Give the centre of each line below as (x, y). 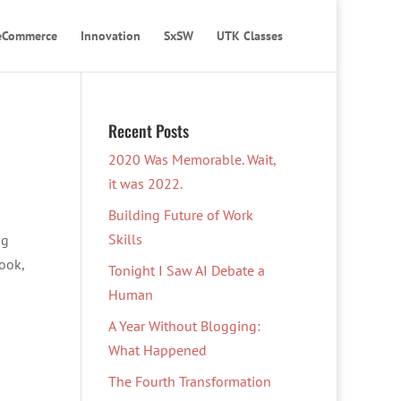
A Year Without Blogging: (184, 326)
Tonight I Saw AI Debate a (186, 270)
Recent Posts (148, 131)
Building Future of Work (180, 215)
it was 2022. (145, 183)
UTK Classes (250, 36)
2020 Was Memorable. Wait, (192, 159)
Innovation (111, 36)
